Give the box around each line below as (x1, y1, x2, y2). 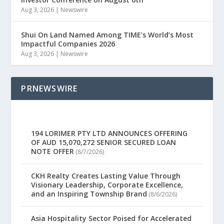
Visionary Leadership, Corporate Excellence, (31, 179, 183, 189)
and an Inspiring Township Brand (31, 188, 147, 198)
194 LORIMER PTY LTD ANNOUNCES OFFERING (31, 128, 188, 138)
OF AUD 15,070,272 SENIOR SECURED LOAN (31, 137, 176, 147)
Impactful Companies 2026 (21, 39, 115, 49)
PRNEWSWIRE (21, 83, 78, 94)
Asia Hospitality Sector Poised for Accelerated (31, 213, 192, 223)
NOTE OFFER (31, 146, 74, 156)
